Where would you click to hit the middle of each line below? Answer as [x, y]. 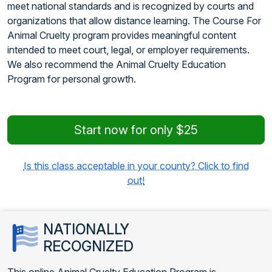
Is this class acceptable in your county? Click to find [136, 166]
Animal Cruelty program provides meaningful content [122, 35]
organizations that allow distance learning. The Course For [134, 21]
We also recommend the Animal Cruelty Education [117, 64]
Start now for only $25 [136, 130]
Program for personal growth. [72, 79]
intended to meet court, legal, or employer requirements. [128, 50]
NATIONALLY [86, 229]
